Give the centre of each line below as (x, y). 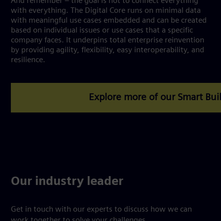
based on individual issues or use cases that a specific (102, 31)
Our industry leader (67, 182)
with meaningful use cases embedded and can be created (109, 21)
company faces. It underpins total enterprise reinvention (108, 40)
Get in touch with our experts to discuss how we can (101, 210)
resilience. (30, 60)
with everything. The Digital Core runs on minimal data (106, 11)
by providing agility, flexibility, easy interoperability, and (108, 50)
